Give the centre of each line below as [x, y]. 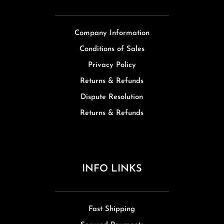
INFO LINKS [112, 169]
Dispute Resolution [112, 97]
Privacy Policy [112, 65]
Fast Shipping [112, 209]
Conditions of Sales [112, 49]
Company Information [112, 33]
